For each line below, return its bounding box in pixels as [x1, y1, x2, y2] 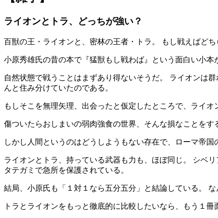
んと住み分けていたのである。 [4, 83, 113, 92]
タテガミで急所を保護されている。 [4, 165, 128, 174]
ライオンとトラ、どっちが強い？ [4, 16, 143, 27]
